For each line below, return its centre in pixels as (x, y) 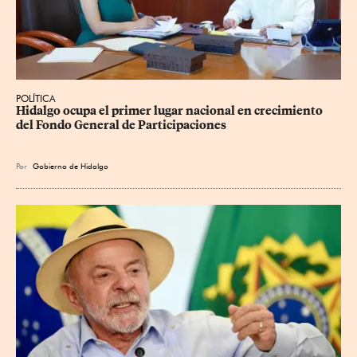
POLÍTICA (36, 98)
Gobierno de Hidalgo (71, 165)
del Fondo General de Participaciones (121, 125)
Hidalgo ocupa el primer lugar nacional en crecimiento (171, 110)
